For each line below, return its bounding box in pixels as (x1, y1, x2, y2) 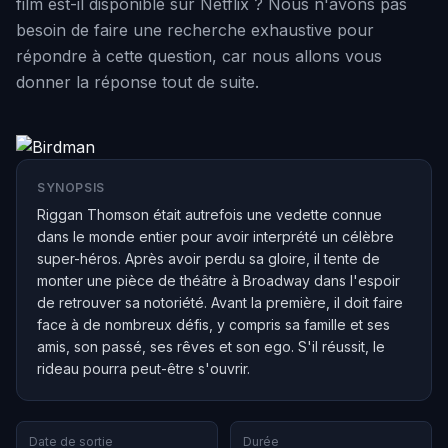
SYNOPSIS (37, 180, 105, 195)
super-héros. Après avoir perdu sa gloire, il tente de (37, 250, 380, 267)
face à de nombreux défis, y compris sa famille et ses (37, 316, 390, 333)
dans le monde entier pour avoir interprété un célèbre (37, 228, 394, 245)
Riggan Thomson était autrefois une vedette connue (37, 206, 382, 223)
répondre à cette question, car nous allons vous (16, 46, 382, 66)
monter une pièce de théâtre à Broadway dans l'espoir (37, 272, 400, 289)
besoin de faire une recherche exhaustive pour (16, 20, 374, 40)
